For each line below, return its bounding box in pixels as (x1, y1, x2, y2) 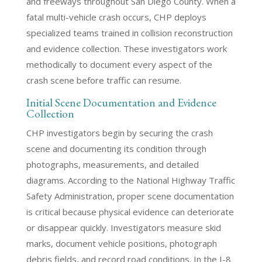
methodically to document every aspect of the (26, 58, 212, 70)
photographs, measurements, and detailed (26, 158, 199, 170)
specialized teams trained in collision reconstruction (26, 27, 233, 39)
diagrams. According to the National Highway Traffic (26, 174, 235, 186)
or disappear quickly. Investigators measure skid (26, 222, 221, 233)
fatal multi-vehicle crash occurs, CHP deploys (26, 11, 206, 23)
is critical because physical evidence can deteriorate (26, 206, 234, 218)
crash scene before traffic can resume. (26, 74, 181, 86)
